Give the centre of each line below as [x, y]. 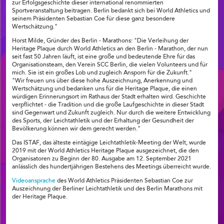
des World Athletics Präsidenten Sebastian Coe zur [124, 181]
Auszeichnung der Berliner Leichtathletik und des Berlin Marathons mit [107, 189]
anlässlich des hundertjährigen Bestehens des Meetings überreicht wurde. [111, 167]
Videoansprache [34, 181]
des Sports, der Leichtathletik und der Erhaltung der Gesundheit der [103, 121]
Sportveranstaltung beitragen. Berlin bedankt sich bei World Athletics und [111, 11]
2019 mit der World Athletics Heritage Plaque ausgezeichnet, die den [105, 151]
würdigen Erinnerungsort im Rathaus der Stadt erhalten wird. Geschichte [109, 97]
